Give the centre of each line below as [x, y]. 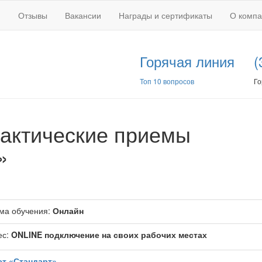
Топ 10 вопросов [167, 81]
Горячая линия [187, 61]
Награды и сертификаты [166, 15]
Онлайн [68, 211]
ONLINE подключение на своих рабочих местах [109, 235]
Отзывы [33, 15]
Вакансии [83, 15]
